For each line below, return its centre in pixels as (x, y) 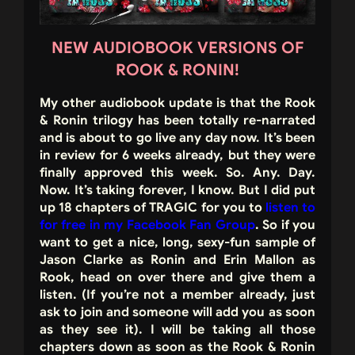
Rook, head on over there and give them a (177, 278)
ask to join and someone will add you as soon (177, 313)
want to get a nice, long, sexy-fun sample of (177, 243)
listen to (290, 208)
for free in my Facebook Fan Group (147, 225)
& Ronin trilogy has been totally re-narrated (177, 121)
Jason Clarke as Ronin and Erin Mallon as (177, 260)
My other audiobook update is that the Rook (177, 103)
